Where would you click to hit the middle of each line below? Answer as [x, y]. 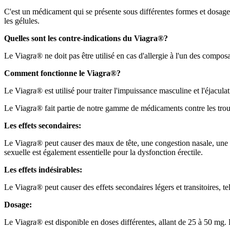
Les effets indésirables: [43, 169]
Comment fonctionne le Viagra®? [62, 73]
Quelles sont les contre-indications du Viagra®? [86, 38]
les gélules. [22, 21]
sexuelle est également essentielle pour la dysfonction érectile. [103, 152]
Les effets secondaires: [43, 125]
